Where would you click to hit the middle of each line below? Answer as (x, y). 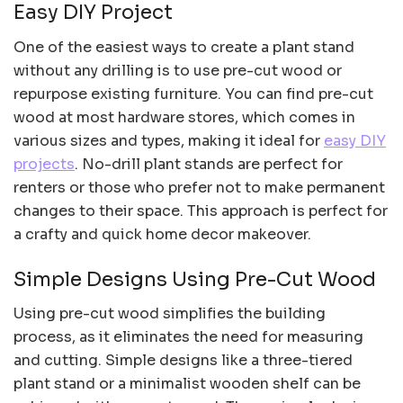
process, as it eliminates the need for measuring (188, 337)
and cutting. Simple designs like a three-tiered (183, 361)
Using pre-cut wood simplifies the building (170, 314)
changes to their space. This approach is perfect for (201, 211)
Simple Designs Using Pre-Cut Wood (195, 279)
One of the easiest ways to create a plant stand (184, 48)
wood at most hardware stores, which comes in (184, 118)
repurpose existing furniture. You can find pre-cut (193, 94)
